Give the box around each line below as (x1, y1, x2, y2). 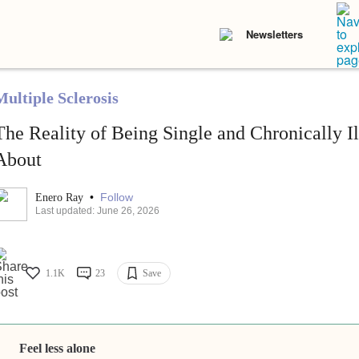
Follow (99, 191, 133, 204)
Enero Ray (34, 192, 87, 204)
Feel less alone (19, 341, 96, 356)
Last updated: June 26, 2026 (34, 205, 159, 217)
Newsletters (246, 26, 303, 42)
